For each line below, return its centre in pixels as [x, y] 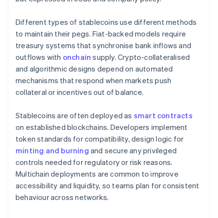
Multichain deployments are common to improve [97, 174]
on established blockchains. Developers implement [102, 127]
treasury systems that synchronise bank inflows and [104, 45]
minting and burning [52, 151]
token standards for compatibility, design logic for [100, 139]
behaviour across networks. [62, 197]
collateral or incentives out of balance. [80, 92]
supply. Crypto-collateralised [141, 57]
